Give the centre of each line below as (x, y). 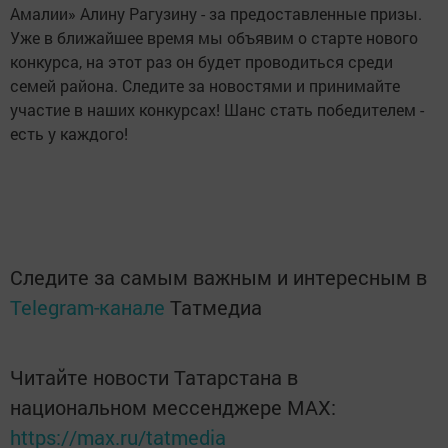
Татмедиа (216, 307)
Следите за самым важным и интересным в (218, 277)
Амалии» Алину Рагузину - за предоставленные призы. (216, 14)
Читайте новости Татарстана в (154, 377)
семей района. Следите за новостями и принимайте (205, 86)
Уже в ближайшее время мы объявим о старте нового (214, 38)
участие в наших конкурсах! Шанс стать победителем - (217, 110)
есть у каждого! (69, 134)
